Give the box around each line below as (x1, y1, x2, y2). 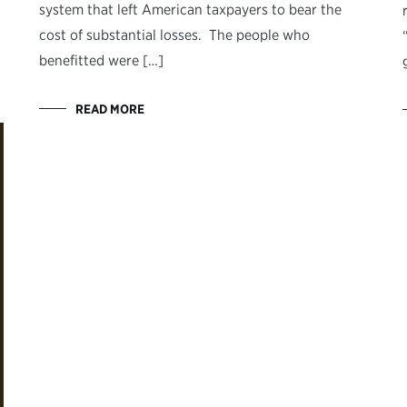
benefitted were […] (39, 52, 164, 70)
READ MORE (75, 102, 144, 117)
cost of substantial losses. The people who (39, 26, 310, 45)
